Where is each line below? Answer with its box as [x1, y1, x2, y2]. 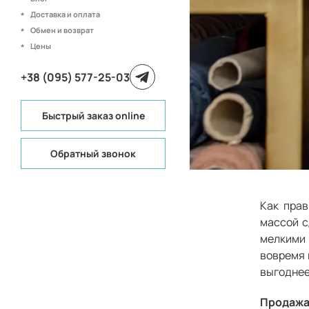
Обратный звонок [50, 146, 136, 160]
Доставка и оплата [30, 9, 100, 20]
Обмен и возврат [30, 25, 94, 36]
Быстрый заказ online [41, 108, 145, 122]
